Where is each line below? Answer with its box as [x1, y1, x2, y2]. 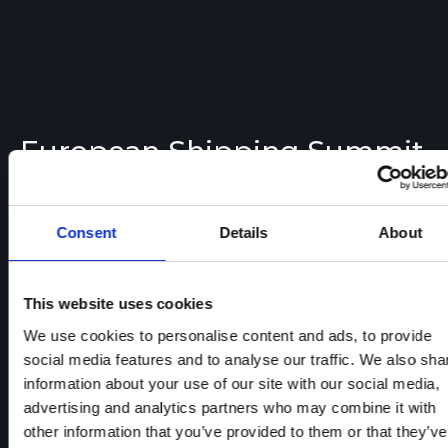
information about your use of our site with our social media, [23, 374, 440, 392]
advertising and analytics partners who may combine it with [23, 398, 436, 416]
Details [219, 224, 268, 241]
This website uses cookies [23, 295, 213, 312]
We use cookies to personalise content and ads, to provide [23, 326, 432, 344]
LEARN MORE [24, 190, 138, 205]
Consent [56, 224, 117, 241]
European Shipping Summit [20, 134, 424, 169]
